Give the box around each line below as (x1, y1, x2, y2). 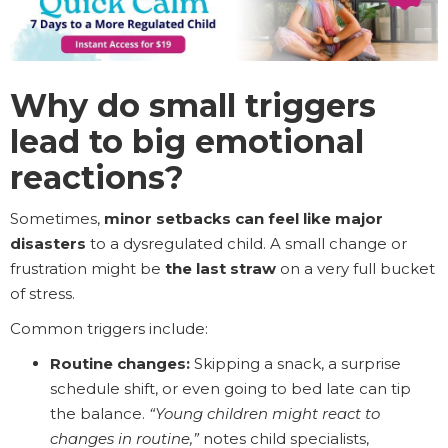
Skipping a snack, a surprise (190, 353, 401, 373)
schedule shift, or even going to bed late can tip (50, 378, 411, 398)
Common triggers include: (10, 318, 208, 338)
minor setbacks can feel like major (104, 208, 383, 228)
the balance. (50, 403, 149, 423)
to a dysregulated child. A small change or (86, 233, 407, 253)
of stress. (10, 283, 75, 303)
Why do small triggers (10, 85, 376, 125)
